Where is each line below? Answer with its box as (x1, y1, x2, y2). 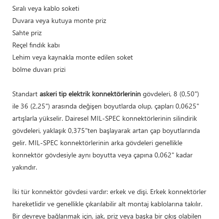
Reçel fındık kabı (12, 40, 60, 49)
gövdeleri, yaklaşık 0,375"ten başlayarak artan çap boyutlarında (12, 125, 200, 135)
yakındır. (12, 162, 37, 172)
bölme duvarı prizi (12, 64, 66, 74)
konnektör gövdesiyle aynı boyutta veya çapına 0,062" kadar (12, 150, 193, 159)
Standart (12, 88, 40, 98)
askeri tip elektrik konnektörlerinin (40, 88, 141, 98)
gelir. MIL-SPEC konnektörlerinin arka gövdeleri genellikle (12, 137, 182, 147)
